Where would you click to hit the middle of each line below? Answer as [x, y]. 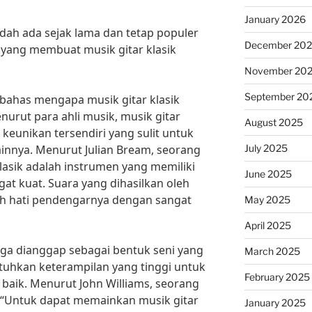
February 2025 [277, 277]
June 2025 [268, 174]
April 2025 [267, 225]
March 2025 [272, 251]
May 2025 [267, 200]
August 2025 [273, 122]
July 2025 [266, 148]
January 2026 [275, 19]
